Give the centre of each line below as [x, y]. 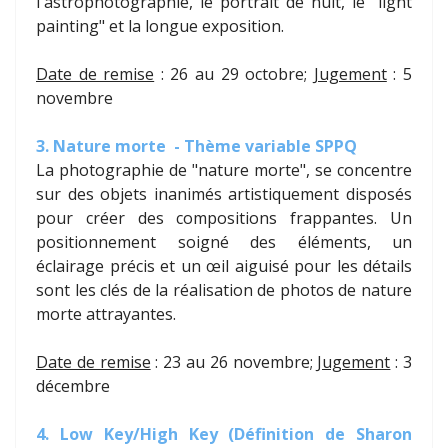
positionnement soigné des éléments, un [224, 242]
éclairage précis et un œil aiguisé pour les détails [224, 266]
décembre [73, 386]
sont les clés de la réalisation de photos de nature [224, 290]
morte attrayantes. [106, 314]
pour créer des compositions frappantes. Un [224, 218]
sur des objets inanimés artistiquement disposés [224, 194]
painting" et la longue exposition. [160, 26]
